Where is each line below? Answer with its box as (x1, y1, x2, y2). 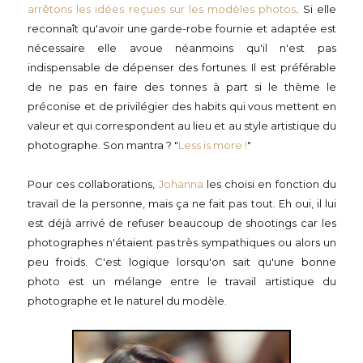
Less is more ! (178, 139, 247, 152)
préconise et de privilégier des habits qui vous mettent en (28, 100, 336, 113)
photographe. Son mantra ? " (28, 139, 178, 152)
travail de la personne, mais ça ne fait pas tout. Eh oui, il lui (28, 197, 336, 210)
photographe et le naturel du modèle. (28, 294, 229, 307)
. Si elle (296, 2, 336, 15)
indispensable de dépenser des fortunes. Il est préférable (28, 61, 336, 74)
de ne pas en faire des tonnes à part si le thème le (28, 80, 336, 93)
